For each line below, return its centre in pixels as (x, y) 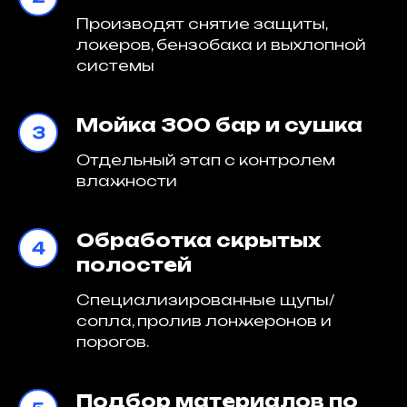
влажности (127, 181)
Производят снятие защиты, (202, 24)
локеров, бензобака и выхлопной (221, 45)
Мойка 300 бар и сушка (219, 125)
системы (115, 65)
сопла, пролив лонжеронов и (204, 321)
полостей (134, 265)
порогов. (113, 342)
